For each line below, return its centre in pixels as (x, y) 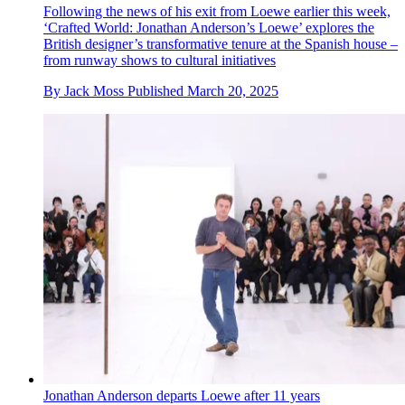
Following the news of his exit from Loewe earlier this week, (217, 12)
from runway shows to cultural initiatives (160, 61)
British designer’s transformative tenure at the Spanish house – (221, 44)
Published (157, 91)
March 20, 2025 (233, 91)
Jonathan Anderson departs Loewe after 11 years (182, 395)
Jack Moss (94, 91)
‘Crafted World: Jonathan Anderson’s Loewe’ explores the (209, 28)
